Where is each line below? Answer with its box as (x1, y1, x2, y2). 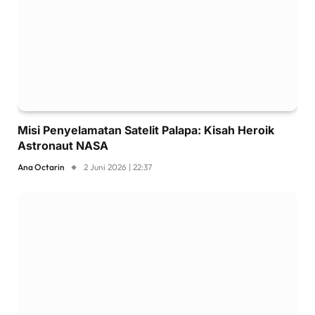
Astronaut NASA (18, 139, 108, 153)
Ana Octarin (18, 162, 65, 172)
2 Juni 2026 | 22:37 (84, 162, 152, 172)
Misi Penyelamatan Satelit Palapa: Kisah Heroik (18, 123, 274, 137)
